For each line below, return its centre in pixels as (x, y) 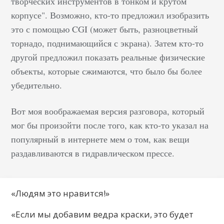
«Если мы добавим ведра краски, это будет (102, 214)
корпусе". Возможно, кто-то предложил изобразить (110, 15)
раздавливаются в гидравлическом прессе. (93, 153)
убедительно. (37, 85)
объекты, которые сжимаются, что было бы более (107, 71)
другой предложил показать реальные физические (108, 57)
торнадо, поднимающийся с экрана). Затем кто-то (107, 43)
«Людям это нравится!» (60, 193)
